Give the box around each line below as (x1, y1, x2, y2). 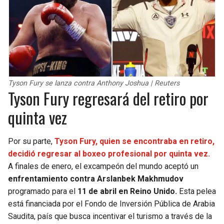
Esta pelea (177, 186, 216, 196)
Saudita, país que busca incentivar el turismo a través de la (8, 211, 212, 221)
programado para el (8, 186, 77, 196)
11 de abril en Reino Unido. (77, 186, 177, 196)
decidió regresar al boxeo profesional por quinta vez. (8, 149, 210, 159)
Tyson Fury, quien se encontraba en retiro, (54, 136, 214, 146)
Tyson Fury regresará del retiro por (8, 86, 208, 110)
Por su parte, (8, 136, 54, 146)
